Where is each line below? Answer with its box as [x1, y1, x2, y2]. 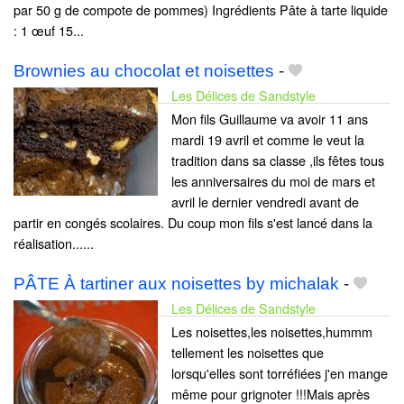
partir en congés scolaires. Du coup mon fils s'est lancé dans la [14, 213, 372, 233]
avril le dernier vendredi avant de [171, 192, 359, 212]
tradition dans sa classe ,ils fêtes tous [171, 151, 384, 170]
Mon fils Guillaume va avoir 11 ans [171, 109, 368, 129]
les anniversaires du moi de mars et [171, 171, 375, 191]
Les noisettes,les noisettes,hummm [171, 322, 372, 342]
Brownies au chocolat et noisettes [14, 61, 274, 81]
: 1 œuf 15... [14, 21, 84, 40]
